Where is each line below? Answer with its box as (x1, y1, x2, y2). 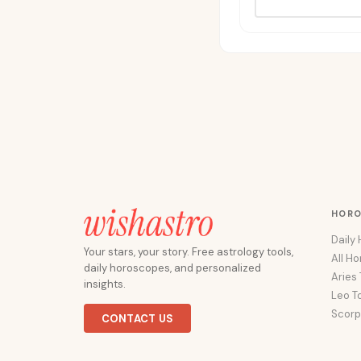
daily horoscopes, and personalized (84, 261, 261, 275)
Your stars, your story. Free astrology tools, (84, 245, 293, 259)
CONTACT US (101, 311, 174, 326)
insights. (84, 277, 126, 291)
